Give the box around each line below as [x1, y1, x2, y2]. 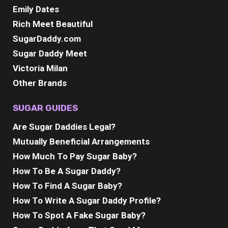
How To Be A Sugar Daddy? [13, 166, 121, 176]
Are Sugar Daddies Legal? [13, 122, 116, 132]
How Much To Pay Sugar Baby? [13, 151, 137, 161]
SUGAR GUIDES [13, 103, 78, 113]
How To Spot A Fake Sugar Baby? [13, 210, 146, 220]
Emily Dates [13, 4, 59, 14]
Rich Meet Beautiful [13, 19, 93, 29]
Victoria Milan [13, 63, 68, 73]
